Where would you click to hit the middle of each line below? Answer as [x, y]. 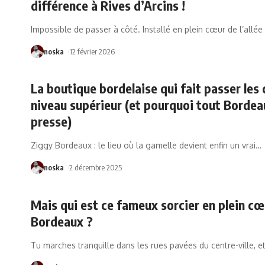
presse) [51, 122]
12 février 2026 [92, 51]
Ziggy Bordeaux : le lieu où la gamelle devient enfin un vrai [143, 146]
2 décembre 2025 [95, 168]
